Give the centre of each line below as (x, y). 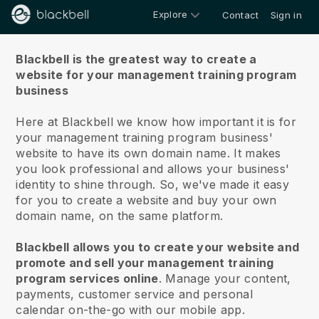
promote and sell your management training (145, 263)
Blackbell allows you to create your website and (158, 247)
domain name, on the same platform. (121, 216)
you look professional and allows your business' (153, 169)
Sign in (286, 15)
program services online (87, 278)
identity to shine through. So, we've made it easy (153, 184)
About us (159, 27)
